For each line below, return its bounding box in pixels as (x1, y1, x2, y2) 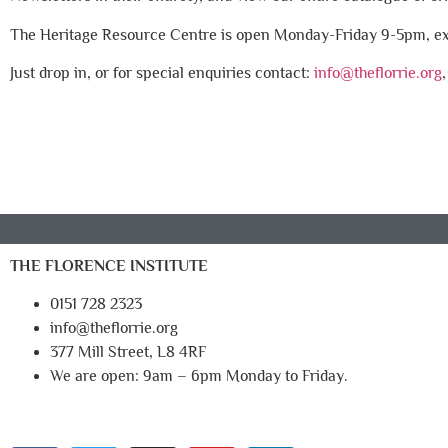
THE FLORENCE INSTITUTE (10, 256, 208, 275)
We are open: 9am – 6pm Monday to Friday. (50, 367, 348, 386)
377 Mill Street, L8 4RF (50, 343, 206, 362)
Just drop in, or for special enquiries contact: (10, 64, 314, 83)
